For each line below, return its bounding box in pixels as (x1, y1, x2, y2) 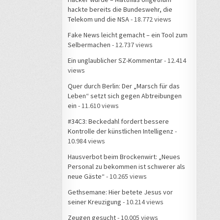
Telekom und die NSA (68, 14, 129, 24)
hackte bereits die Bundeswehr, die (68, 4, 172, 14)
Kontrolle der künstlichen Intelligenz (68, 126, 173, 136)
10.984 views (68, 136, 105, 145)
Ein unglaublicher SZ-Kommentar (68, 55, 163, 65)
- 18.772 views (129, 14, 171, 24)
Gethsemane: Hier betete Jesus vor (68, 187, 173, 196)
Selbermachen (68, 40, 110, 49)
